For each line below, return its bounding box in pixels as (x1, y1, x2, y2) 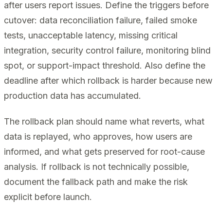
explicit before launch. (4, 192, 92, 202)
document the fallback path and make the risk (4, 177, 188, 187)
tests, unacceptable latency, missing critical (4, 30, 178, 40)
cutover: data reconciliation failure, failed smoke (4, 15, 197, 25)
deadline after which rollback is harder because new (4, 75, 213, 86)
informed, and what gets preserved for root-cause (4, 146, 205, 157)
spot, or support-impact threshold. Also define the (4, 60, 205, 71)
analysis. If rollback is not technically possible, (4, 162, 189, 172)
